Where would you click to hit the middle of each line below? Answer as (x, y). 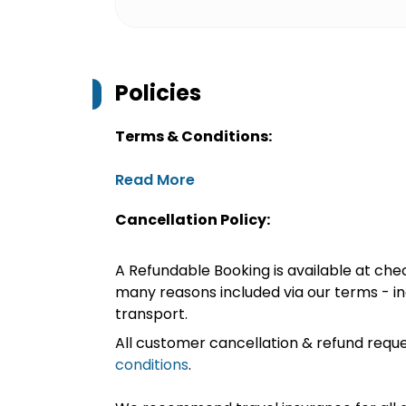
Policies (158, 93)
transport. (151, 314)
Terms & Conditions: (193, 136)
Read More (155, 180)
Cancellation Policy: (193, 220)
